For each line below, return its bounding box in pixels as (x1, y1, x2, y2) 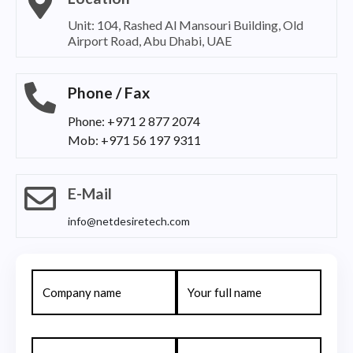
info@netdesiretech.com (68, 214, 190, 228)
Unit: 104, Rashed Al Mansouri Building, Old (68, 17, 303, 32)
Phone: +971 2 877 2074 (68, 113, 200, 128)
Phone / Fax (68, 84, 150, 102)
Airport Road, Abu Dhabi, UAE (68, 33, 232, 48)
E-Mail (68, 184, 112, 203)
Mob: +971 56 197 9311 (68, 132, 201, 147)
